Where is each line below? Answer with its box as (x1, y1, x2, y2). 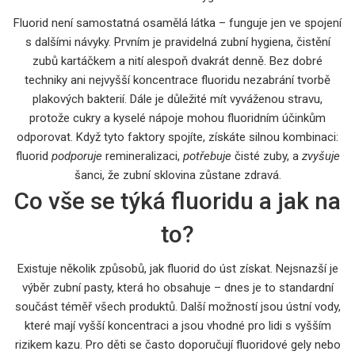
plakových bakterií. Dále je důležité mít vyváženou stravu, (32, 91, 323, 106)
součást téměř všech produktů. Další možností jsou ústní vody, (14, 299, 341, 314)
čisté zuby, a (231, 148, 302, 163)
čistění (296, 34, 330, 49)
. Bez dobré (264, 53, 323, 68)
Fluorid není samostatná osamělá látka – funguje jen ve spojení (13, 15, 342, 30)
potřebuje (182, 148, 231, 163)
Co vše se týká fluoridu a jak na (14, 186, 341, 215)
